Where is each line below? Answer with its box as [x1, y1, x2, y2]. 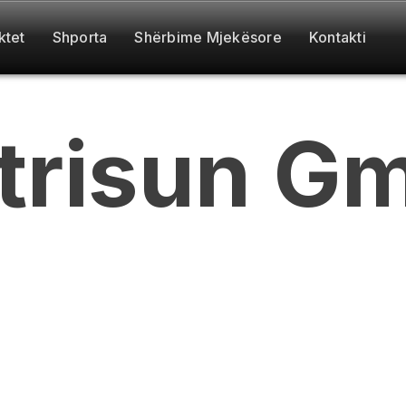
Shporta [52, 28, 108, 47]
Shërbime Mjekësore [134, 28, 282, 47]
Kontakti [308, 28, 366, 47]
